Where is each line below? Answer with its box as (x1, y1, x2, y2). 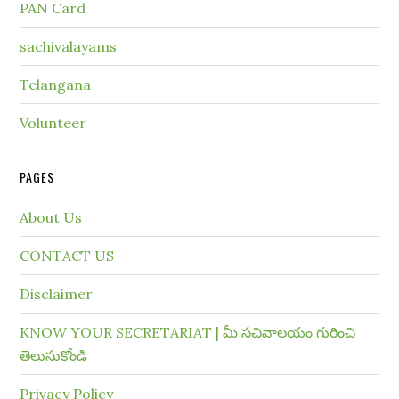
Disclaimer (20, 285, 94, 303)
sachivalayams (20, 37, 118, 55)
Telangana (20, 76, 92, 94)
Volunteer (20, 114, 87, 132)
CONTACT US (20, 247, 115, 265)
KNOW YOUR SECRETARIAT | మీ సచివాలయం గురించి (20, 323, 356, 341)
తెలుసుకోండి (20, 346, 88, 364)
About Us (20, 208, 83, 226)
